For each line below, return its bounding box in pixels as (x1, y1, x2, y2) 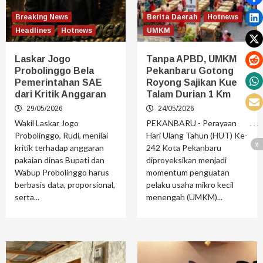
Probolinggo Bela (15, 66, 94, 76)
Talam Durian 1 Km (146, 89, 231, 100)
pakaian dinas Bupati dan (15, 155, 104, 166)
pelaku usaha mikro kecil (146, 180, 234, 190)
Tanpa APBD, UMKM (146, 54, 237, 65)
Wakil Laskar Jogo (15, 118, 79, 129)
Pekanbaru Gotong (146, 66, 234, 76)
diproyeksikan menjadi (146, 155, 227, 166)
